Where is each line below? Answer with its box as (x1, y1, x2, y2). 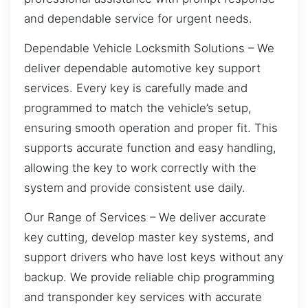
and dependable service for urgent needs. (24, 11, 252, 25)
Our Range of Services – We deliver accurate (24, 210, 266, 225)
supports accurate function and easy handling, (24, 140, 276, 155)
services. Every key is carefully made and (24, 80, 247, 95)
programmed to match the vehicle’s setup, (24, 100, 252, 115)
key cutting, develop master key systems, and (24, 230, 274, 245)
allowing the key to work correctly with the (24, 160, 256, 175)
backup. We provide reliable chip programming (24, 270, 274, 285)
